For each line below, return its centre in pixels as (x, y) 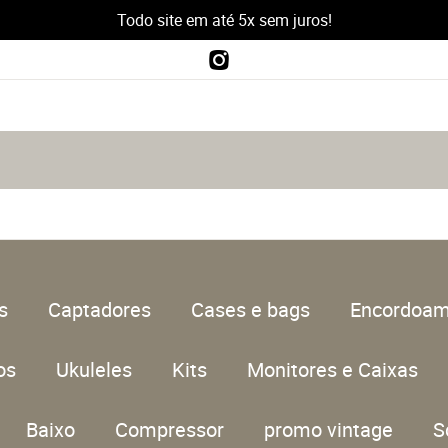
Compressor (169, 429)
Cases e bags (250, 309)
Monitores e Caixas (332, 369)
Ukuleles (94, 369)
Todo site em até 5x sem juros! (224, 20)
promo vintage (328, 429)
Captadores (99, 309)
